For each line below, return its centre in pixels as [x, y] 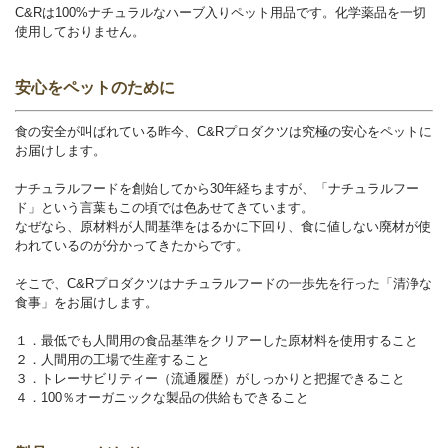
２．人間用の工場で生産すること [112, 359]
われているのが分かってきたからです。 [132, 245]
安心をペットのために [95, 87]
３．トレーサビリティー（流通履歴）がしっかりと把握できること [210, 378]
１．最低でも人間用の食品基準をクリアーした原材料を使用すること [216, 340]
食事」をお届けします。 [86, 302]
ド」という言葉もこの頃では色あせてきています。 [164, 207]
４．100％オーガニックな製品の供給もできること [162, 397]
